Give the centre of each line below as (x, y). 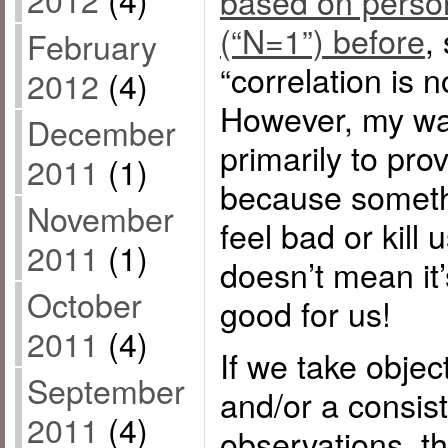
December (101, 132)
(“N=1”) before (322, 40)
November (100, 218)
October (84, 304)
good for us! (305, 313)
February (91, 46)
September (105, 390)
